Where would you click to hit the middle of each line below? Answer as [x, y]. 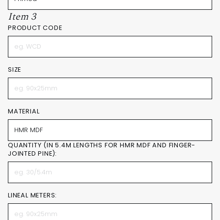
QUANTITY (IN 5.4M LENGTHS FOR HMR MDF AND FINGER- [102, 145]
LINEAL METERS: [33, 195]
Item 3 [22, 17]
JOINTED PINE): [33, 153]
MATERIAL [24, 111]
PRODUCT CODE [35, 28]
